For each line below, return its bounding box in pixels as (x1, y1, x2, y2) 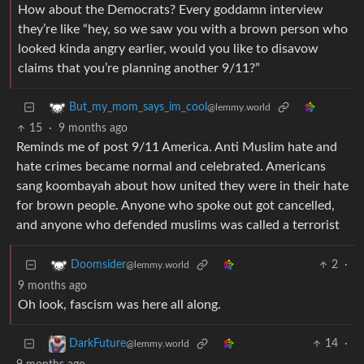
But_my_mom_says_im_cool (69, 102, 207, 114)
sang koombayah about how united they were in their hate (16, 180, 349, 193)
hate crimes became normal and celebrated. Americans (16, 160, 326, 174)
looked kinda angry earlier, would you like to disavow (18, 42, 318, 56)
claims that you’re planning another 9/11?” (18, 62, 260, 76)
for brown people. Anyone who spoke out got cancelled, (16, 199, 335, 213)
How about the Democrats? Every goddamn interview (18, 3, 323, 17)
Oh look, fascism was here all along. (18, 298, 221, 312)
